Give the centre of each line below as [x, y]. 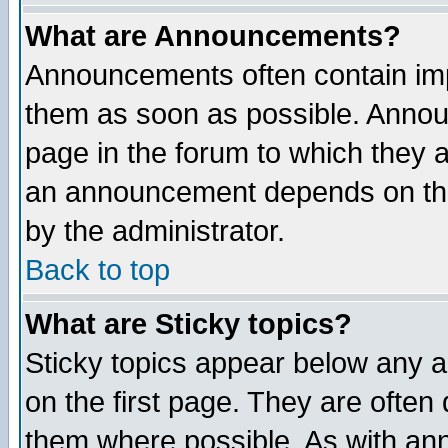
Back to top [97, 270]
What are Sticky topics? [188, 324]
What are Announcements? [213, 36]
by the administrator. [155, 231]
